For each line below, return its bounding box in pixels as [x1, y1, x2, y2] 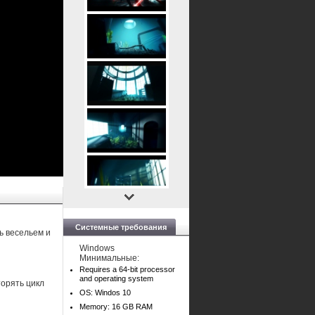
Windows [79, 243, 115, 253]
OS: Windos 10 [79, 288, 131, 297]
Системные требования [75, 223, 167, 231]
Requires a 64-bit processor [79, 265, 175, 274]
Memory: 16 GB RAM [79, 302, 153, 311]
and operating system [79, 274, 153, 283]
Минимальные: [79, 253, 139, 263]
